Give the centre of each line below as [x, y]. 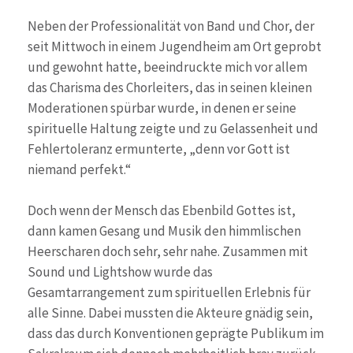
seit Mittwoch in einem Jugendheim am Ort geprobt [175, 46]
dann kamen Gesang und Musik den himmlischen [164, 230]
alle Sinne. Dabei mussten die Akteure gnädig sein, [170, 312]
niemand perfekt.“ [79, 169]
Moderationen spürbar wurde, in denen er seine [162, 108]
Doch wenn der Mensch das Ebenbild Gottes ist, [162, 210]
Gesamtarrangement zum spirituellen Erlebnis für [169, 292]
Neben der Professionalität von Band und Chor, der [171, 26]
